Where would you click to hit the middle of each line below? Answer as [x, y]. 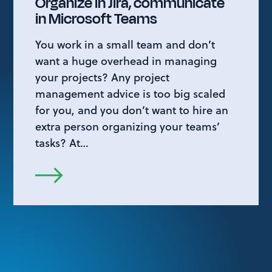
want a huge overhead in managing [126, 61]
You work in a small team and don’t [125, 45]
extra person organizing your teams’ [127, 127]
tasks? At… [62, 143]
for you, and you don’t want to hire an [132, 110]
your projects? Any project [102, 77]
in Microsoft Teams [96, 19]
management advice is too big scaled [130, 94]
